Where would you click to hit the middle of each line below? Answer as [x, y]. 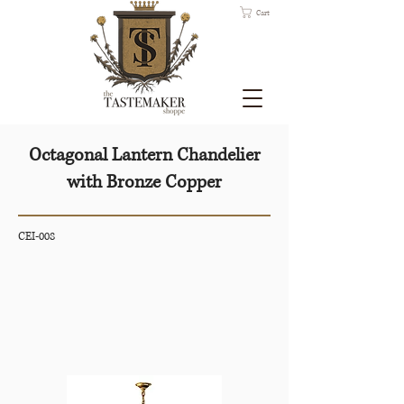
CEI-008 [37, 237]
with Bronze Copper [144, 183]
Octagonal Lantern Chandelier [144, 156]
